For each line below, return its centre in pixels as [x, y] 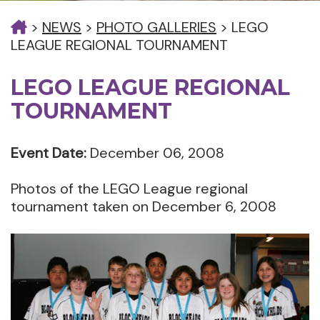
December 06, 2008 [155, 153]
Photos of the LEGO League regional [129, 189]
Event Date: [49, 153]
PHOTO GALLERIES [156, 27]
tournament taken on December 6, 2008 [144, 206]
